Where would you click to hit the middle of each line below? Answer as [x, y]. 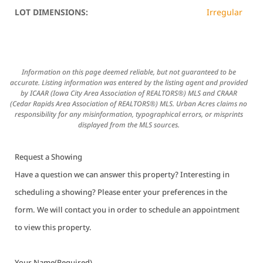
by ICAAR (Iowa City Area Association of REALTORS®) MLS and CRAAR [129, 93]
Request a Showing [49, 157]
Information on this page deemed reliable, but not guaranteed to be [129, 72]
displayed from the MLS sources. [129, 125]
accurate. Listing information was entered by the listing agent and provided [129, 82]
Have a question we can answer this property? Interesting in [122, 174]
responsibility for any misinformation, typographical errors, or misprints [129, 114]
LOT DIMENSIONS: [52, 12]
